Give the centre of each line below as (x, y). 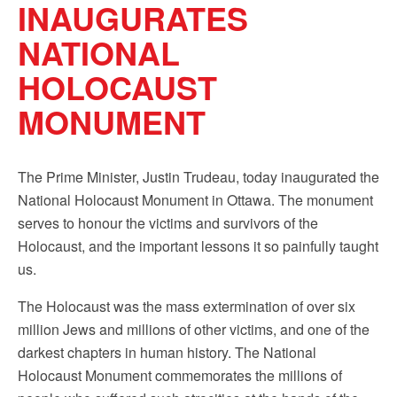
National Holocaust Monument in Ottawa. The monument (195, 200)
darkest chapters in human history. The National (167, 352)
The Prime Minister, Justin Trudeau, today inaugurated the (198, 177)
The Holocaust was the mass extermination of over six (187, 306)
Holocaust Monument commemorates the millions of (180, 375)
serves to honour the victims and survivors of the (168, 223)
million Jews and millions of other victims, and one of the (194, 329)
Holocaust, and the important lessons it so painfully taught (198, 246)
